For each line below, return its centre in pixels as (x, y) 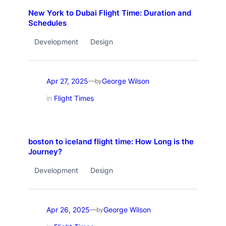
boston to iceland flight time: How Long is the (111, 142)
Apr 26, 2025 (68, 209)
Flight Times (74, 98)
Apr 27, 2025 (67, 81)
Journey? (45, 152)
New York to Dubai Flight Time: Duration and (109, 13)
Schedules (47, 23)
